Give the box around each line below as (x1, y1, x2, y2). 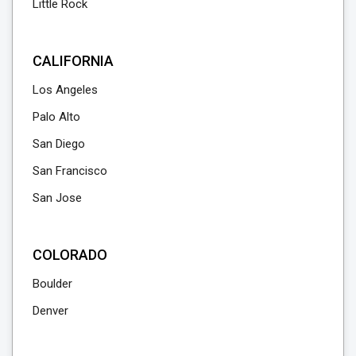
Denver (33, 304, 68, 319)
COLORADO (33, 246, 107, 264)
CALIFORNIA (33, 52, 114, 70)
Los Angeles (33, 83, 98, 98)
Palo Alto (33, 110, 80, 125)
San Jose (33, 191, 82, 206)
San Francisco (33, 164, 107, 179)
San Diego (33, 137, 85, 152)
